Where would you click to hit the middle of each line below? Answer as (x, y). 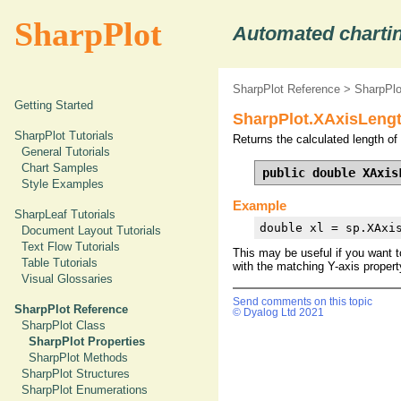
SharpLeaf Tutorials (65, 214)
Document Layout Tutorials (91, 230)
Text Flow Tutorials (71, 247)
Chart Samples (60, 168)
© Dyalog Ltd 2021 (278, 312)
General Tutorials (66, 152)
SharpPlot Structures (76, 374)
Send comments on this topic (303, 301)
